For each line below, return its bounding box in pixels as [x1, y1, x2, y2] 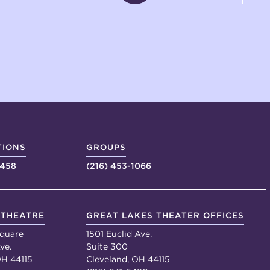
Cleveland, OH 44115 [86, 254, 170, 264]
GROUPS [86, 142, 126, 152]
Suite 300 [86, 241, 128, 251]
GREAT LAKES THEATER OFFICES [86, 210, 244, 220]
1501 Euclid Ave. [86, 228, 152, 239]
